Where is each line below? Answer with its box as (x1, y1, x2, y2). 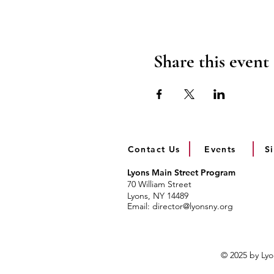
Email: (127, 201, 152, 212)
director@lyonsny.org (152, 201, 233, 212)
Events (204, 143, 236, 155)
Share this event (153, 50, 269, 73)
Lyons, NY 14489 (127, 190, 188, 201)
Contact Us (127, 143, 180, 155)
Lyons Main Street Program (127, 167, 235, 178)
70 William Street (127, 179, 191, 190)
